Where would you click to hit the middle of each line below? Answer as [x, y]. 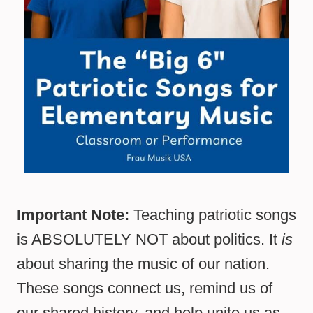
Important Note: [73, 215]
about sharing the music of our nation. [143, 264]
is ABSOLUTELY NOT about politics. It [149, 240]
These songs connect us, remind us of [145, 289]
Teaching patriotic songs [213, 215]
